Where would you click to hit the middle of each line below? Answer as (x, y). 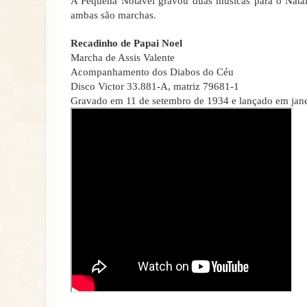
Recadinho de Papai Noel (126, 43)
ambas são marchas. (113, 15)
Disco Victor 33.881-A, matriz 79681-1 (155, 86)
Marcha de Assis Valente (123, 58)
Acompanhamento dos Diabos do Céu (152, 72)
